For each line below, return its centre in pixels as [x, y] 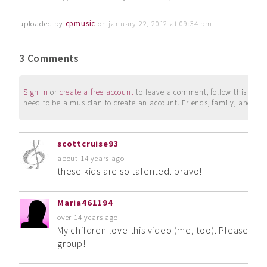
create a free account [97, 92]
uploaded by [42, 23]
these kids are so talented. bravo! [130, 171]
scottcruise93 [88, 144]
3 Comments [49, 58]
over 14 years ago [88, 217]
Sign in [36, 92]
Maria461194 [85, 203]
